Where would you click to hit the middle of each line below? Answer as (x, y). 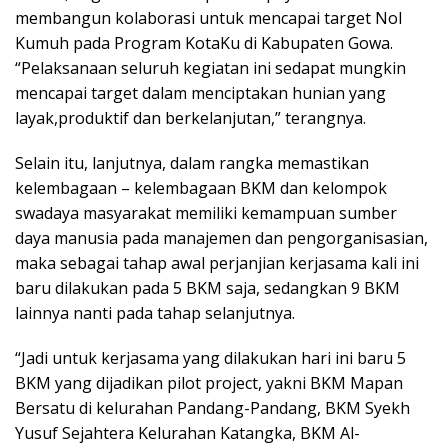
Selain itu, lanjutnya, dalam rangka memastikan (192, 163)
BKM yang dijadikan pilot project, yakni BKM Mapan (209, 383)
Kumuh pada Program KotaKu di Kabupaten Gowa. (204, 43)
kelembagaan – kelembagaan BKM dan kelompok (201, 188)
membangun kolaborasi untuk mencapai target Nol (208, 18)
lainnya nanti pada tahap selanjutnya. (155, 313)
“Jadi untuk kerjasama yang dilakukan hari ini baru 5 (210, 358)
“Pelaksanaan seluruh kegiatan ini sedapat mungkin (210, 68)
